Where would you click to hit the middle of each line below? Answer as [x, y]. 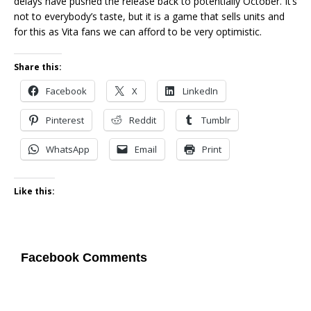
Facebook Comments [84, 258]
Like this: [34, 192]
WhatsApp [68, 150]
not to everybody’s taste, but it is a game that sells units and [149, 17]
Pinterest [65, 120]
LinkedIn [200, 91]
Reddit [143, 120]
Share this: [38, 67]
